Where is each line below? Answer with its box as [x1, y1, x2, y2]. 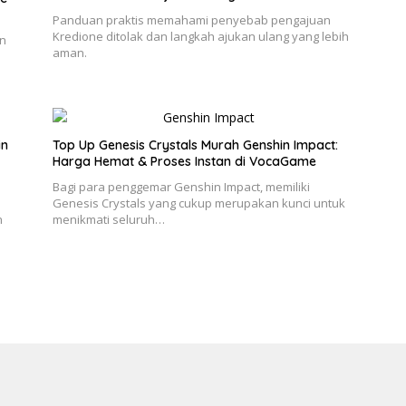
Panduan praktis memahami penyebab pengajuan [52, 12, 331, 29]
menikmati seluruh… [52, 211, 165, 228]
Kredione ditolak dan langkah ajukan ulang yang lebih [52, 28, 349, 45]
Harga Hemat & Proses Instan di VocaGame [52, 153, 316, 170]
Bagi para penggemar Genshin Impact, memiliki [52, 179, 310, 196]
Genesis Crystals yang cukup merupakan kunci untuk [52, 195, 345, 212]
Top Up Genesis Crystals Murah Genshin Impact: [52, 137, 338, 154]
